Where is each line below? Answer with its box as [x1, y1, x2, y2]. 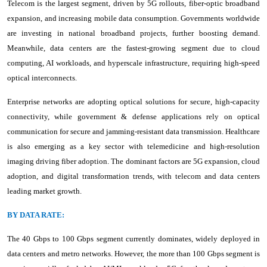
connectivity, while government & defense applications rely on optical [7, 111, 260, 121]
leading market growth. [7, 186, 82, 195]
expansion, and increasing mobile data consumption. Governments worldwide [7, 13, 260, 23]
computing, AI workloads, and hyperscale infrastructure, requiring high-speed [7, 58, 260, 67]
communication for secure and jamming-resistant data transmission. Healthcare [7, 126, 260, 136]
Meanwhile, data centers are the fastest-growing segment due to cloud [7, 43, 260, 52]
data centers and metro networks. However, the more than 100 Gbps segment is [7, 249, 260, 258]
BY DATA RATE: [7, 210, 64, 219]
